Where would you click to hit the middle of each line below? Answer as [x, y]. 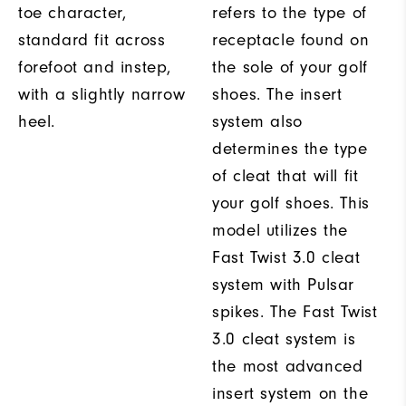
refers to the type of [290, 12]
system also [257, 121]
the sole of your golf [290, 67]
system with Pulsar [283, 284]
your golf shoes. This [291, 203]
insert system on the [290, 393]
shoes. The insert [277, 94]
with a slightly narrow [102, 94]
